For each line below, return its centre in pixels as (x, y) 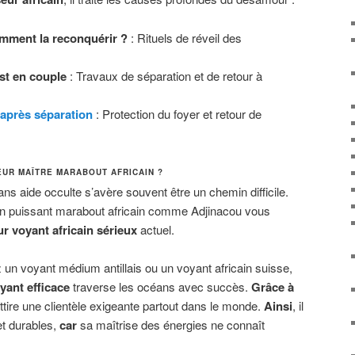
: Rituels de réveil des (184, 37)
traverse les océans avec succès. (160, 287)
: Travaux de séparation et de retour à (164, 75)
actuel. (156, 229)
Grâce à (273, 287)
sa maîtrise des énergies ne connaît (171, 325)
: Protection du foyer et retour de (177, 113)
